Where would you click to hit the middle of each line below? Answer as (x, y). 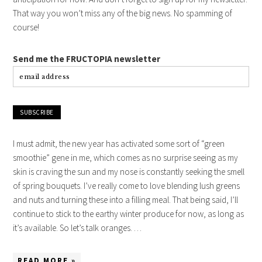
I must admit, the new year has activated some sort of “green (119, 144)
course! (26, 27)
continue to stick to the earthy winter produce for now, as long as (129, 214)
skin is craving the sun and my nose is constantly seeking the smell (129, 172)
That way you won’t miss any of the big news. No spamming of (123, 13)
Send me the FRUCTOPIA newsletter (87, 59)
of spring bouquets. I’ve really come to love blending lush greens (127, 186)
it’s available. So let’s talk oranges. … (77, 228)
